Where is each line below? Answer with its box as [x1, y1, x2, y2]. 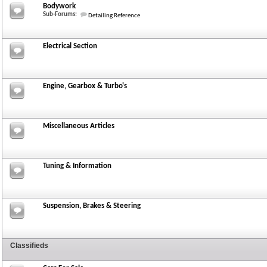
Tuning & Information [43, 162, 111, 170]
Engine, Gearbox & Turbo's [43, 82, 127, 90]
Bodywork [43, 2, 76, 10]
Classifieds [10, 241, 48, 250]
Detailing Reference [88, 13, 140, 19]
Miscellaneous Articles [43, 122, 114, 130]
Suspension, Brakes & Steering [43, 202, 141, 210]
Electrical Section [43, 42, 97, 50]
